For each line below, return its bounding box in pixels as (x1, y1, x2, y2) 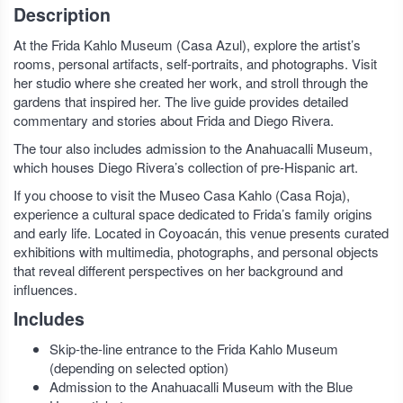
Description (13, 2, 111, 27)
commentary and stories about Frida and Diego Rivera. (13, 111, 334, 130)
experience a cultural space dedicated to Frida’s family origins (13, 204, 372, 223)
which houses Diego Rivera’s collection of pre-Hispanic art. (13, 157, 358, 176)
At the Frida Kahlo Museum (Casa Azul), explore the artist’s (13, 35, 361, 54)
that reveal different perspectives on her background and (13, 261, 343, 280)
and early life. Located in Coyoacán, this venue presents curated (13, 223, 389, 242)
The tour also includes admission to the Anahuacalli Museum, (13, 139, 372, 157)
